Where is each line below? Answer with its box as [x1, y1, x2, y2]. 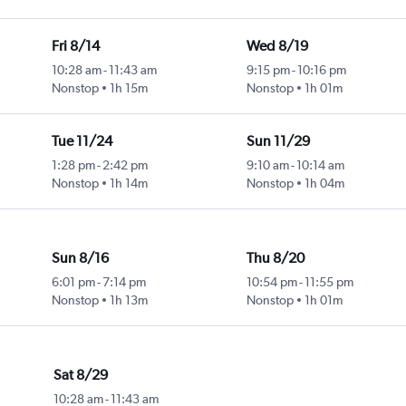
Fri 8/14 [51, 37, 100, 55]
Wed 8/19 [246, 37, 308, 55]
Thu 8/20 [246, 249, 304, 267]
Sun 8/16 [51, 249, 109, 267]
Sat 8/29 [53, 366, 109, 384]
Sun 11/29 [246, 132, 310, 150]
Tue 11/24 [51, 132, 112, 150]
